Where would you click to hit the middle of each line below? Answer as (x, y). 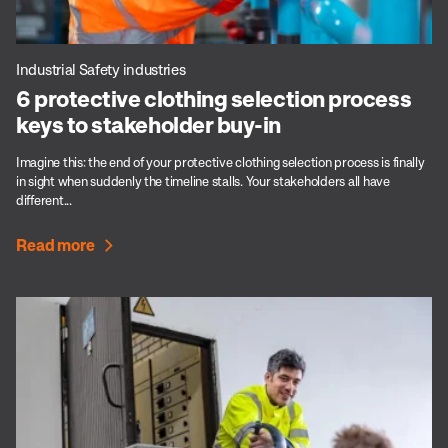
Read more (55, 244)
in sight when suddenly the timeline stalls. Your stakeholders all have (203, 180)
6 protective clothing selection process (214, 97)
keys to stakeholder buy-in (149, 123)
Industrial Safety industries (101, 68)
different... (44, 199)
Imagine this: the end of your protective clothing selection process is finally (220, 161)
